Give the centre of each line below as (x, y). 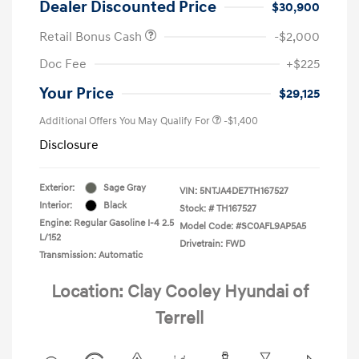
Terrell (179, 318)
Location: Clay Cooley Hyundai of (179, 292)
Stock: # (197, 208)
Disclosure (69, 145)
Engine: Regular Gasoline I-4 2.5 (107, 223)
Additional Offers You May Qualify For (125, 121)
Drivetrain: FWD (212, 244)
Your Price (77, 93)
